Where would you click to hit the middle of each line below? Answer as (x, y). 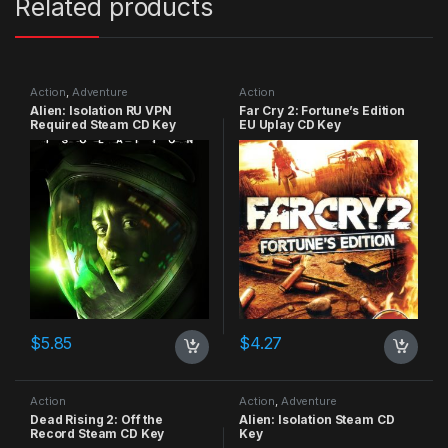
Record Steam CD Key (97, 433)
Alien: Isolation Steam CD (316, 419)
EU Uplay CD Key (289, 125)
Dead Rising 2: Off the (96, 419)
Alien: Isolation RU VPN (100, 111)
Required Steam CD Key (103, 125)
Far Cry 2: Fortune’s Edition (322, 111)
